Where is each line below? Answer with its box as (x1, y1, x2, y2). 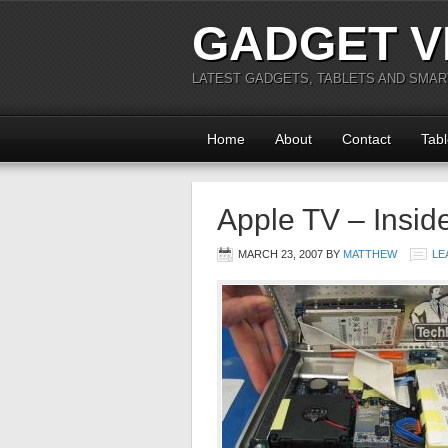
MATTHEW (343, 248, 397, 260)
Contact (342, 131, 391, 147)
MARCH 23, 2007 (238, 248, 323, 260)
